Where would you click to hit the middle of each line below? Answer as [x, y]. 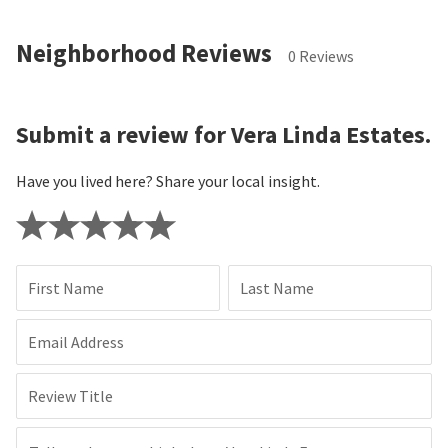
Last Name [277, 288]
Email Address [76, 342]
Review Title [70, 396]
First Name [66, 288]
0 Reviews [321, 56]
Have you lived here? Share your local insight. [168, 181]
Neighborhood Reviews [144, 53]
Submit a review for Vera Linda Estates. [223, 135]
